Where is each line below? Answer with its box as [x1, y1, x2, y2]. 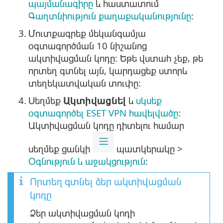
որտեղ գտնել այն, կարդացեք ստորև [28, 64, 187, 77]
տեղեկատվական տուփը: [28, 77, 141, 90]
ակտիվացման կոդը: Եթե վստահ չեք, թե [28, 52, 203, 65]
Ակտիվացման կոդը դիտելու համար [28, 119, 184, 132]
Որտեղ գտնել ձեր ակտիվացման [30, 175, 182, 189]
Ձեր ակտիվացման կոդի [30, 207, 135, 220]
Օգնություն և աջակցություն [28, 155, 145, 168]
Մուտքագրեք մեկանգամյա [28, 27, 146, 40]
